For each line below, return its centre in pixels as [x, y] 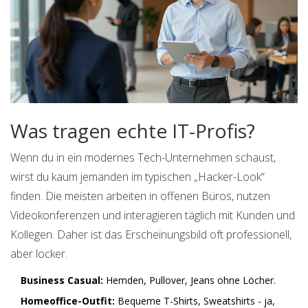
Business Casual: [62, 280]
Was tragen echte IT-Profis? [133, 131]
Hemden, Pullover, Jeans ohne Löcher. [189, 280]
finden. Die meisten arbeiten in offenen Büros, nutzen [140, 196]
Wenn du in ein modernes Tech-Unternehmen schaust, [143, 158]
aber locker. [39, 254]
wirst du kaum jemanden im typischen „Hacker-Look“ [137, 177]
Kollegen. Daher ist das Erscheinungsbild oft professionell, [151, 235]
